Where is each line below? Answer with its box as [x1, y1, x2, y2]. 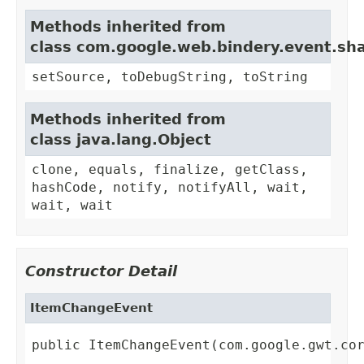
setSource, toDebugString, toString [32, 69, 308, 85]
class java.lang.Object [30, 131, 211, 149]
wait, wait [32, 197, 113, 214]
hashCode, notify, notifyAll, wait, [32, 180, 308, 196]
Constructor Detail [25, 262, 177, 280]
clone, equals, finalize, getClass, [32, 162, 308, 178]
